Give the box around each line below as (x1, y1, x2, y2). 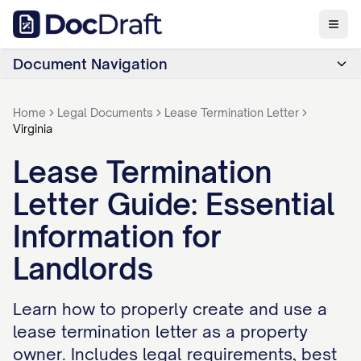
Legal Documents (57, 106, 153, 119)
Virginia (13, 122, 52, 135)
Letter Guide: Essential (13, 186, 335, 222)
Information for (13, 218, 222, 255)
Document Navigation (13, 55, 168, 73)
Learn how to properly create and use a (13, 299, 327, 319)
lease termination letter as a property (13, 322, 308, 342)
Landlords (13, 251, 153, 287)
